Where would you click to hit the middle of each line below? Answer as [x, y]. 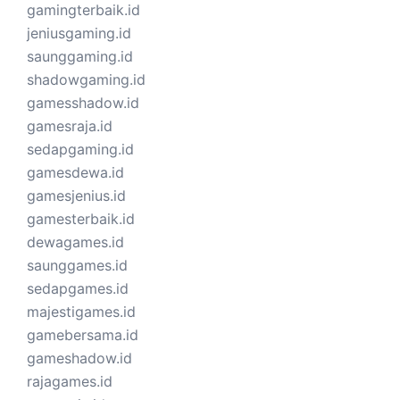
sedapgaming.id [80, 149]
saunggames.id [77, 265]
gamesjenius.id [76, 195]
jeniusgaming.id [79, 33]
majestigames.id [81, 311]
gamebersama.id [83, 334]
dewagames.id [75, 242]
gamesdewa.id [75, 172]
